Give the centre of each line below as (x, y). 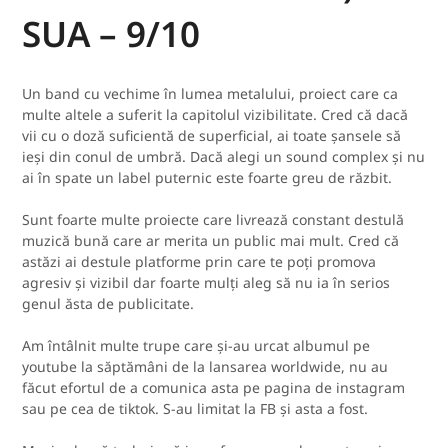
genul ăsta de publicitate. (108, 303)
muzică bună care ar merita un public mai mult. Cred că (211, 240)
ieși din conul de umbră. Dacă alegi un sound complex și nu (224, 156)
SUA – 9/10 (111, 33)
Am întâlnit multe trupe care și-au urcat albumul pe (196, 345)
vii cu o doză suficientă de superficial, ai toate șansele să (212, 135)
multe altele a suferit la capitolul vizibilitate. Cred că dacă (215, 114)
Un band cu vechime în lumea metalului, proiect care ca (210, 93)
